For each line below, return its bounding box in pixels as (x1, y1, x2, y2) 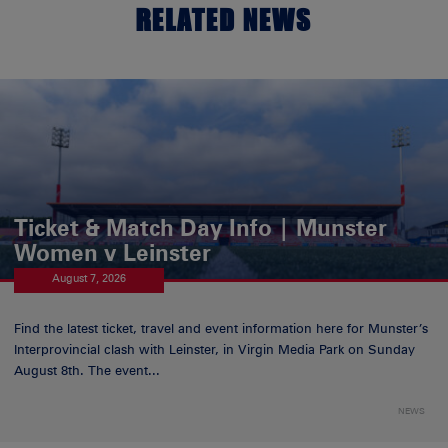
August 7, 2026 (52, 271, 127, 285)
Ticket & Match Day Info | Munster (14, 214, 388, 241)
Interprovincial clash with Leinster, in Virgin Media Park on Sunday (14, 341, 416, 357)
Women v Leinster (14, 239, 212, 266)
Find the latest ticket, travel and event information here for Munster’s (14, 320, 429, 336)
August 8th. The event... (14, 362, 161, 378)
